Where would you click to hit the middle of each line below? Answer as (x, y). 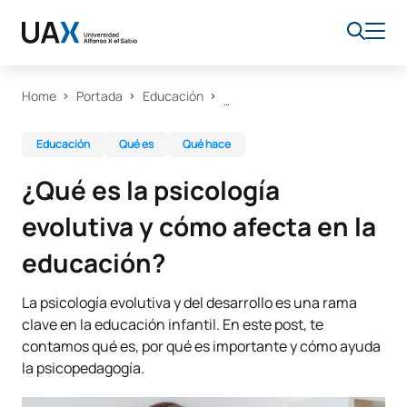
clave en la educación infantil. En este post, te (173, 324)
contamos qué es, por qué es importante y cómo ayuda (201, 346)
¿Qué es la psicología (151, 190)
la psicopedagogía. (83, 368)
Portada (99, 96)
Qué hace (207, 144)
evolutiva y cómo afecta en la (199, 226)
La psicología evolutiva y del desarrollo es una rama (189, 303)
